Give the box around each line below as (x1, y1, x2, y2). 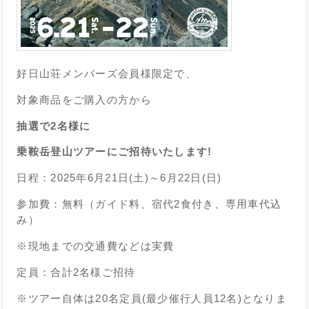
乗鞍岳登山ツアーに (17, 146, 119, 158)
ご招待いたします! (118, 146, 212, 158)
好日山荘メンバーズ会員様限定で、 (17, 67, 197, 79)
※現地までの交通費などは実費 (17, 240, 175, 252)
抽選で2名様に (17, 119, 91, 132)
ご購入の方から (72, 93, 152, 106)
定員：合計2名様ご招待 (17, 266, 136, 279)
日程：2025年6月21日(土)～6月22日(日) (17, 172, 222, 184)
